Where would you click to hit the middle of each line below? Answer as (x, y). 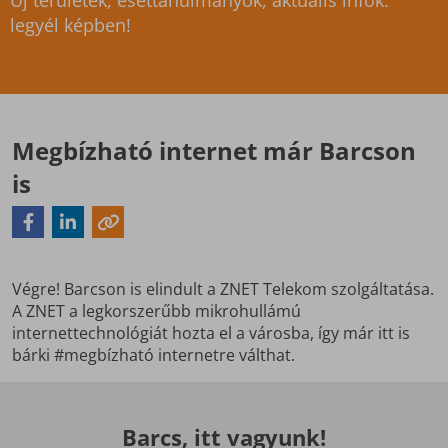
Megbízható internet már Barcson (214, 151)
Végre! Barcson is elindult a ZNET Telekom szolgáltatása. (223, 289)
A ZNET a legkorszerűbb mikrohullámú (156, 311)
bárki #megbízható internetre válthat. (155, 355)
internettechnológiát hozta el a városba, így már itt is (211, 333)
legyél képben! (70, 25)
